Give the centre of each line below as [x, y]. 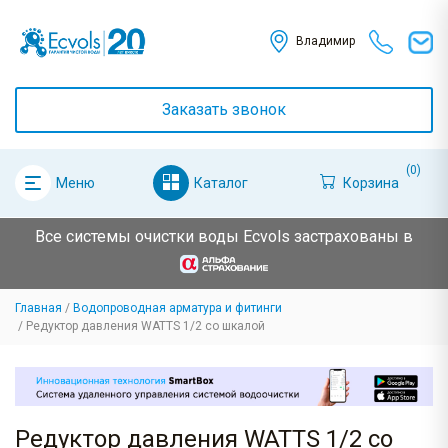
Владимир [325, 41]
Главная [38, 308]
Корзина [370, 182]
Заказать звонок [224, 109]
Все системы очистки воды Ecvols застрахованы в [224, 236]
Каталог [220, 182]
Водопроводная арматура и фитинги [177, 308]
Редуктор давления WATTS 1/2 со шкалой [145, 326]
